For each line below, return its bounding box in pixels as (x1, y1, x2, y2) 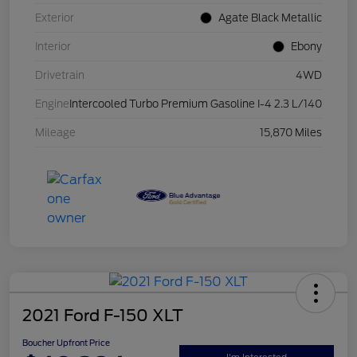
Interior (35, 41, 71, 53)
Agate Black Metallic (218, 12, 322, 25)
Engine (35, 98, 69, 111)
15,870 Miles (260, 127, 322, 139)
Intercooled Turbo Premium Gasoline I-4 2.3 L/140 (69, 98, 322, 111)
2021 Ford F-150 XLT (22, 306, 183, 326)
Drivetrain (35, 69, 84, 82)
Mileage (35, 127, 76, 139)
